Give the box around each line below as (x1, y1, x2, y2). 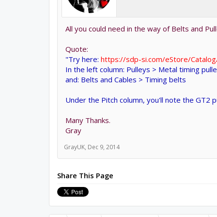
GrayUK (63, 143, 85, 151)
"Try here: (65, 54, 101, 64)
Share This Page (57, 170, 113, 180)
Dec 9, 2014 (87, 143, 120, 151)
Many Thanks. (65, 115, 110, 125)
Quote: (65, 44, 88, 54)
